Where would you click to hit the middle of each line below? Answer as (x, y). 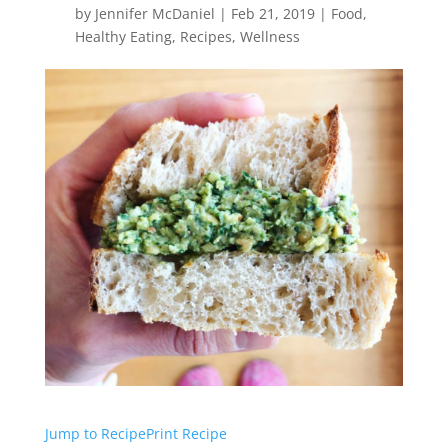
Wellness (269, 37)
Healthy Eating (123, 37)
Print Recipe (186, 433)
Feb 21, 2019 (272, 14)
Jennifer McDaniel (154, 14)
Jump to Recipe (95, 433)
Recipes (205, 37)
